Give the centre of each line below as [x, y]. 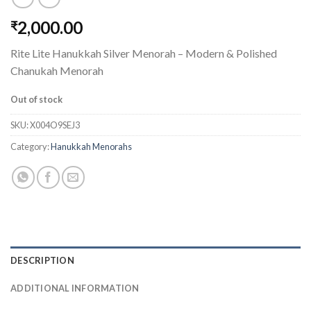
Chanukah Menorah [57, 71]
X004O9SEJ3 [55, 125]
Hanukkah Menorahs [91, 146]
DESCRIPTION [42, 260]
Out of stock [36, 99]
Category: [31, 146]
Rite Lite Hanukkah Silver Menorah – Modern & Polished [144, 53]
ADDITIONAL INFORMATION [75, 288]
